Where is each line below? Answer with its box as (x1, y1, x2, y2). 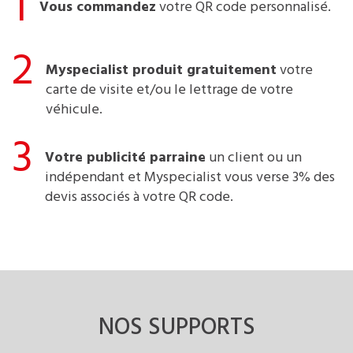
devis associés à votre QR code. (45, 187, 233, 206)
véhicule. (46, 99, 102, 119)
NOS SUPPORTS (98, 311, 255, 344)
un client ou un (206, 147, 302, 167)
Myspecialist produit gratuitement (46, 60, 277, 80)
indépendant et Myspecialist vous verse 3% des (45, 167, 335, 187)
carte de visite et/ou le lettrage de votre (46, 80, 293, 99)
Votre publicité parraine (45, 147, 206, 167)
